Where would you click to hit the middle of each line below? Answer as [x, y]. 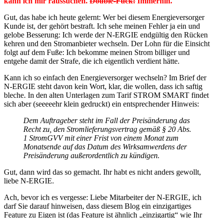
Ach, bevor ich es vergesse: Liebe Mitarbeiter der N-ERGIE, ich [103, 198]
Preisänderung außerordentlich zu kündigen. [91, 156]
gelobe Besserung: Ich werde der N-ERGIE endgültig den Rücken [106, 35]
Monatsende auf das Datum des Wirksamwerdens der [105, 147]
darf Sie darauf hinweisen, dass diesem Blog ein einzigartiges [98, 206]
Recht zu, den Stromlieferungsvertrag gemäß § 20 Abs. [107, 129]
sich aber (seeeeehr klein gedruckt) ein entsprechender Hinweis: [101, 104]
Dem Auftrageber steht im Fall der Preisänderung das [107, 121]
